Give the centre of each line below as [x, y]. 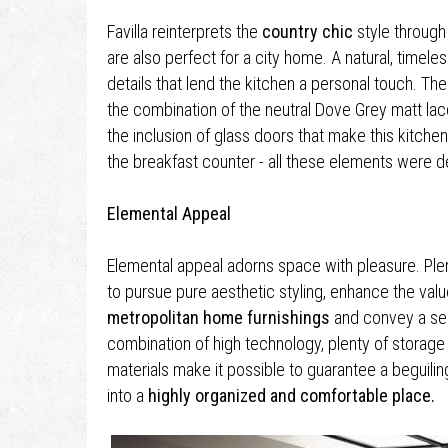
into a [127, 395]
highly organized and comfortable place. [291, 395]
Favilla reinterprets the [184, 31]
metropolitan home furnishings [218, 317]
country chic [307, 31]
